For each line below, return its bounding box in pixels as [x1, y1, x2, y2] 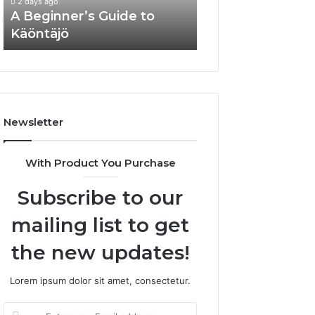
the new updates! [11, 240, 190, 264]
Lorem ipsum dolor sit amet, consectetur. [10, 275, 191, 286]
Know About [204, 8, 286, 24]
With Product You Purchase [25, 156, 176, 169]
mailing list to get [11, 213, 190, 237]
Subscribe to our [18, 186, 184, 210]
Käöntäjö [11, 26, 70, 41]
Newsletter [4, 115, 64, 129]
